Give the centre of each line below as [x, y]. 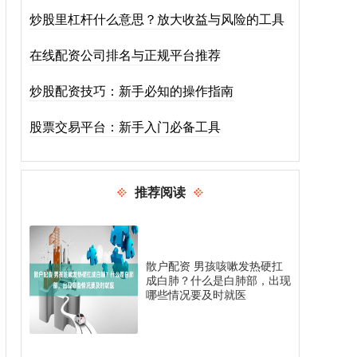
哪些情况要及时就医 [196, 294]
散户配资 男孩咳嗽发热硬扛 [214, 265]
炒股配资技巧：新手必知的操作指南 [131, 90]
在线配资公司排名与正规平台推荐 [125, 55]
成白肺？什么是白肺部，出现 [218, 280]
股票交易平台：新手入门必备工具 [125, 126]
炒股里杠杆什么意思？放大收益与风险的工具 [157, 19]
